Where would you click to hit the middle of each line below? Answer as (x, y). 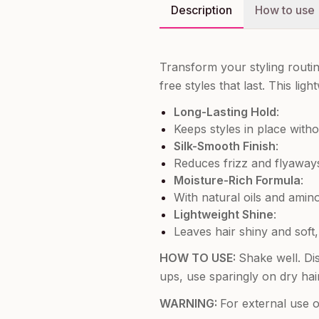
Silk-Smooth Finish (225, 146)
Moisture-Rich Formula (237, 180)
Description (202, 10)
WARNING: (190, 303)
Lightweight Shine (224, 214)
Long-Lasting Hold (225, 112)
